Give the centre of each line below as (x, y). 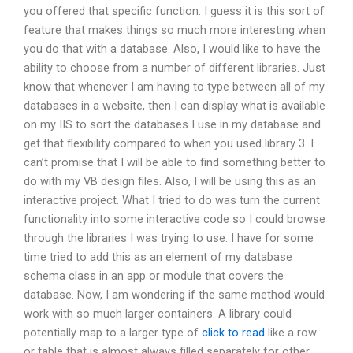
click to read (233, 333)
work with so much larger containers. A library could (158, 314)
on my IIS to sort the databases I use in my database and (172, 125)
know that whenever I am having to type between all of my (174, 87)
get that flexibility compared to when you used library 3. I (169, 144)
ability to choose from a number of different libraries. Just (175, 68)
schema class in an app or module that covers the (154, 276)
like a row (291, 333)
